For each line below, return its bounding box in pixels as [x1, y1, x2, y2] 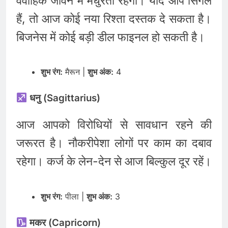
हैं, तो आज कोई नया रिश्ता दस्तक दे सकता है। [16, 11, 212, 26]
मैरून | [63, 67, 88, 77]
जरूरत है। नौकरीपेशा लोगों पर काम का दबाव [16, 136, 212, 151]
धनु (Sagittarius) [27, 92, 101, 104]
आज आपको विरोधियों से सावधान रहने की [16, 118, 212, 132]
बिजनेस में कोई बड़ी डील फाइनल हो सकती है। [16, 30, 205, 44]
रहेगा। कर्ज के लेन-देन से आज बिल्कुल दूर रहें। [16, 154, 212, 169]
